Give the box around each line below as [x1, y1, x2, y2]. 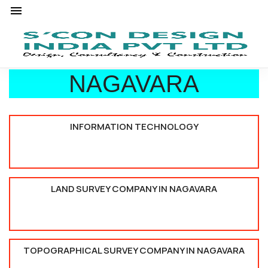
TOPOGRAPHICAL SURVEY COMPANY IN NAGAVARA [23, 244, 245, 257]
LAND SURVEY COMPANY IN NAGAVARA [51, 182, 217, 195]
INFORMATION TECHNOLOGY [69, 120, 199, 133]
